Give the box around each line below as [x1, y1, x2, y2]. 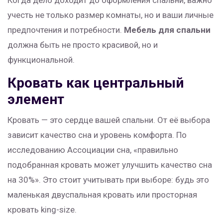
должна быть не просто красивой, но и [7, 40, 158, 50]
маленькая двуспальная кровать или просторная [7, 190, 197, 200]
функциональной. [7, 55, 75, 65]
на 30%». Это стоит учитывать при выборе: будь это [7, 175, 209, 185]
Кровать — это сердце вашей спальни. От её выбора [7, 115, 210, 125]
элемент [7, 91, 64, 108]
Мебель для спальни [124, 25, 211, 35]
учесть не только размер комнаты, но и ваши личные [7, 10, 214, 20]
